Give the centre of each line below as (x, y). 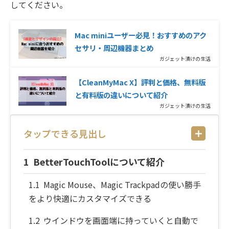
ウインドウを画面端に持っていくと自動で (121, 221)
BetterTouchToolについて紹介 (99, 162)
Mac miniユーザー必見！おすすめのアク (141, 35)
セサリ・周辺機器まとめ (114, 48)
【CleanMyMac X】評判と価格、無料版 (140, 82)
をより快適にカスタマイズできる (90, 199)
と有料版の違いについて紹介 (121, 95)
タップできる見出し (65, 134)
